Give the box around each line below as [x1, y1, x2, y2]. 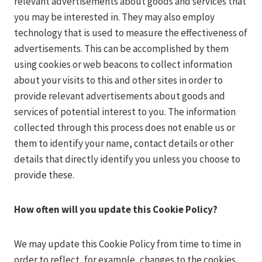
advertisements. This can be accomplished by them [14, 42, 229, 55]
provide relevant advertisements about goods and [14, 89, 225, 102]
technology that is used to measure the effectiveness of [14, 26, 247, 39]
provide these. [14, 168, 74, 181]
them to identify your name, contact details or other [14, 137, 233, 150]
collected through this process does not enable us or [14, 121, 235, 134]
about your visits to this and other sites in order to [14, 74, 223, 87]
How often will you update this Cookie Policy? [14, 203, 218, 216]
